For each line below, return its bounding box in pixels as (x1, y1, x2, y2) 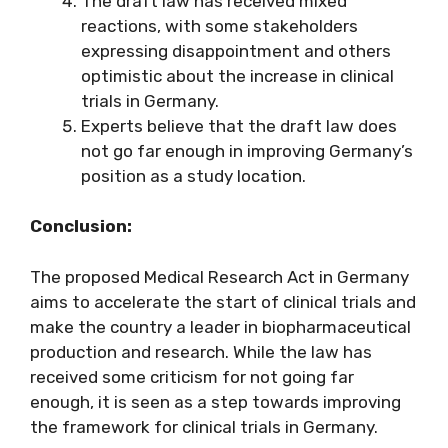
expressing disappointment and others (81, 40, 391, 61)
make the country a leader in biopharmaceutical (30, 316, 411, 337)
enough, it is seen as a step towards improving (30, 391, 401, 412)
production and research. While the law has (30, 341, 372, 362)
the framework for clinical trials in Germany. (30, 416, 378, 437)
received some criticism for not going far (30, 366, 354, 387)
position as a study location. (81, 165, 306, 186)
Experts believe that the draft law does (81, 115, 397, 136)
